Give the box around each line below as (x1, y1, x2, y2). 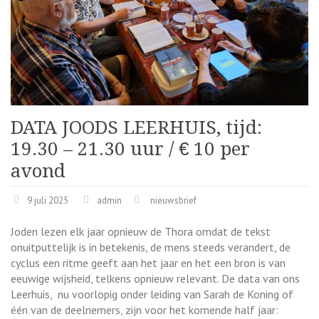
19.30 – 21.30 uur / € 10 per (11, 137, 250, 159)
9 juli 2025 (27, 194, 68, 206)
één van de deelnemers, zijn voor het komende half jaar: (11, 302, 278, 317)
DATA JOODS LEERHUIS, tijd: (11, 116, 262, 138)
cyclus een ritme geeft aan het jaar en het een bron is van (11, 255, 286, 270)
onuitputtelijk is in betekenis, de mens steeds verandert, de (11, 239, 291, 254)
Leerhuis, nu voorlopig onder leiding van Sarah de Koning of (11, 286, 293, 301)
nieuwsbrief (150, 194, 197, 206)
